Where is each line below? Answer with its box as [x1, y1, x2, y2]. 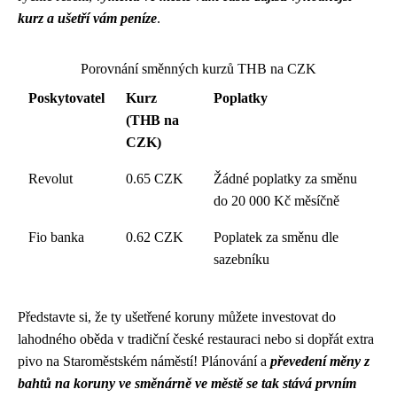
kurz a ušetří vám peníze [18, 11, 157, 26]
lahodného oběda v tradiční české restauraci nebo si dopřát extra [18, 331, 374, 346]
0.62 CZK [126, 230, 183, 245]
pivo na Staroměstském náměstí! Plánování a [18, 354, 270, 369]
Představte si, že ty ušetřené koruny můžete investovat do [18, 309, 336, 324]
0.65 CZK [126, 171, 183, 186]
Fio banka [28, 230, 84, 245]
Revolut [28, 171, 73, 186]
